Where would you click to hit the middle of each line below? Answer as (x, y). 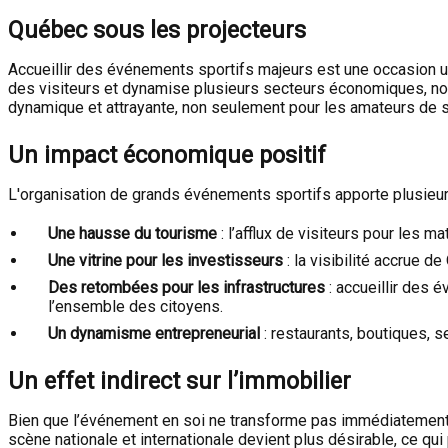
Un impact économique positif (167, 155)
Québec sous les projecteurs (157, 30)
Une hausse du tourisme (132, 233)
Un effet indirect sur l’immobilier (179, 381)
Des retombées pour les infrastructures (186, 287)
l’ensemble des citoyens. (135, 306)
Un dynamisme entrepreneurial (154, 333)
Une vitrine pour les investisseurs (165, 260)
